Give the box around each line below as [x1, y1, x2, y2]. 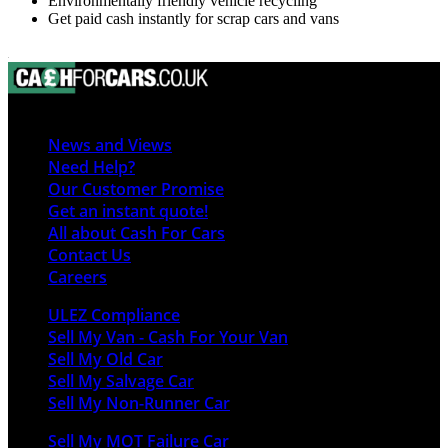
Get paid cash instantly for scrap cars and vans [48, 9, 339, 27]
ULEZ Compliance [48, 304, 180, 327]
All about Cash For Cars [48, 222, 225, 245]
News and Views [48, 134, 172, 157]
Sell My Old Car [48, 348, 163, 371]
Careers [48, 266, 107, 289]
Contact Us [48, 244, 131, 267]
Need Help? [48, 156, 135, 179]
